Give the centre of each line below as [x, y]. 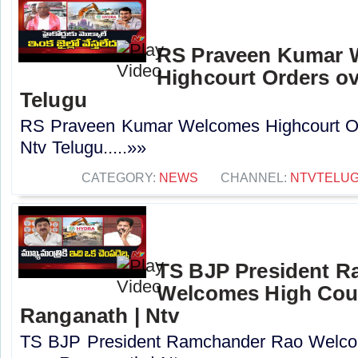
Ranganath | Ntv [100, 316]
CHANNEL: [255, 178]
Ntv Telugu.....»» [84, 148]
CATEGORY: [120, 178]
